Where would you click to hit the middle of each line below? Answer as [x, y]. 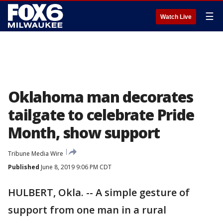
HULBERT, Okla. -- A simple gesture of [99, 192]
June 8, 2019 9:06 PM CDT [75, 167]
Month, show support [84, 133]
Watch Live [176, 17]
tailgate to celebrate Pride [101, 115]
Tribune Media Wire [36, 154]
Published [24, 167]
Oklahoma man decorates [101, 97]
